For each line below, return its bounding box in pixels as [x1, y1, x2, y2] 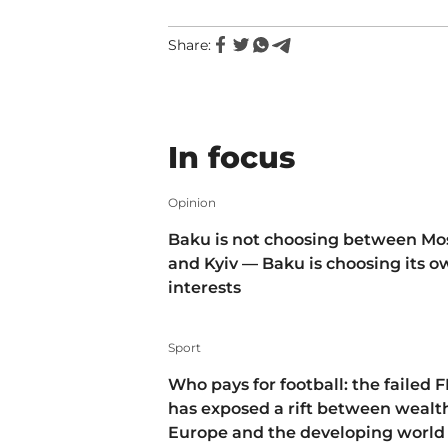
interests [168, 277, 241, 297]
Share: [168, 36, 211, 54]
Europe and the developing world [168, 423, 445, 443]
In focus [168, 139, 295, 176]
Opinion [168, 195, 216, 210]
